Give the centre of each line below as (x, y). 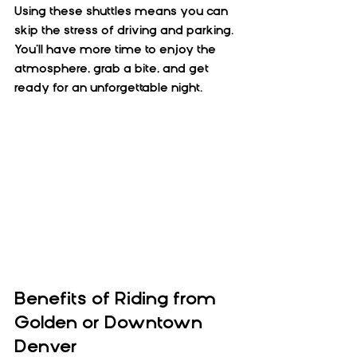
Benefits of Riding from (118, 298)
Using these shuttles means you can (123, 12)
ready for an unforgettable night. (108, 88)
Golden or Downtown (111, 322)
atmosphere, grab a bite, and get (113, 69)
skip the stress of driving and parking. (126, 31)
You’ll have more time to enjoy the (117, 50)
